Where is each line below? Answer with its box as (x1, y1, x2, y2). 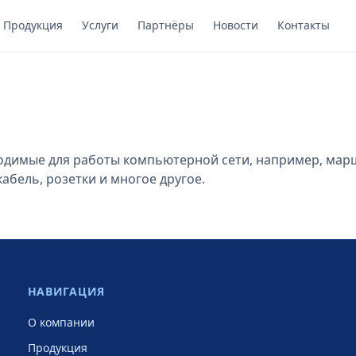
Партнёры (137, 17, 194, 33)
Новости (212, 17, 258, 33)
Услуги (81, 17, 118, 33)
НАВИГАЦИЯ (27, 284, 105, 299)
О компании (27, 315, 95, 330)
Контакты (277, 17, 330, 33)
